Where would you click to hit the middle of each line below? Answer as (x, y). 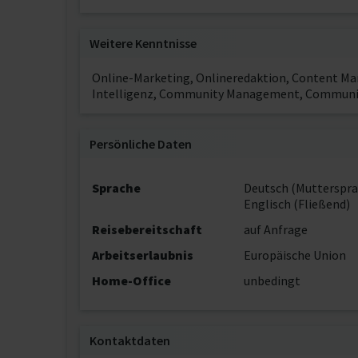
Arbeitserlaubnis (143, 255)
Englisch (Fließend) (296, 204)
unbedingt (272, 280)
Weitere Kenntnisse (143, 43)
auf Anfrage (275, 229)
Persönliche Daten (141, 144)
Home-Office (131, 280)
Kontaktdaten (130, 340)
